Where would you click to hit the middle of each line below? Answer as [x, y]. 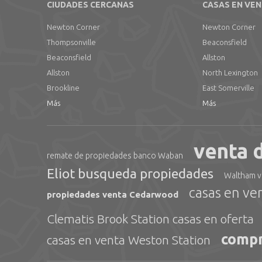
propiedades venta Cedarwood [113, 194]
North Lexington [230, 73]
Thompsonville [71, 42]
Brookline [63, 88]
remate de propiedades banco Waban [115, 156]
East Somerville [229, 88]
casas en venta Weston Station [129, 240]
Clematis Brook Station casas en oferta [150, 219]
